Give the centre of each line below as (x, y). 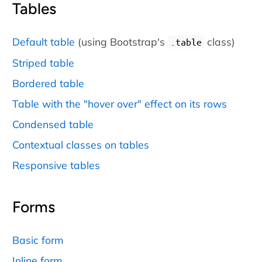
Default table (44, 42)
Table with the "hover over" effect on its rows (120, 104)
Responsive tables (56, 165)
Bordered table (48, 83)
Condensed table (53, 124)
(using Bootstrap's (121, 42)
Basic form (38, 239)
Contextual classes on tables (81, 145)
